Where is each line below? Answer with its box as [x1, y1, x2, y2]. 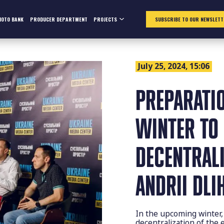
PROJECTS [93, 15, 117, 23]
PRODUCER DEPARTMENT [29, 15, 87, 23]
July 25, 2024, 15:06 [138, 60, 210, 72]
